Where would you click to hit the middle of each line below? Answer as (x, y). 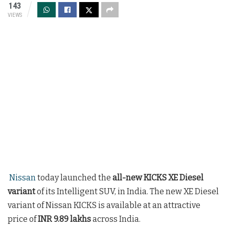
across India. (117, 219)
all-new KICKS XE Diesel (158, 177)
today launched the (74, 177)
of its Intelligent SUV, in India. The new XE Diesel (128, 191)
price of (22, 219)
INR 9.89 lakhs (64, 219)
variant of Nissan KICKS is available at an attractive (104, 205)
